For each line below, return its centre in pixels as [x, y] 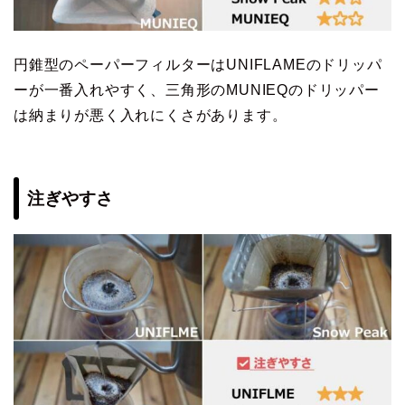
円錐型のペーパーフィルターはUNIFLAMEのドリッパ [198, 64]
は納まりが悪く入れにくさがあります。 [151, 115]
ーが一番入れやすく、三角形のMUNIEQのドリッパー [197, 89]
